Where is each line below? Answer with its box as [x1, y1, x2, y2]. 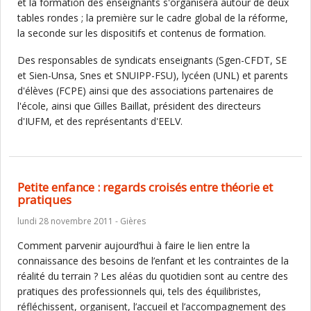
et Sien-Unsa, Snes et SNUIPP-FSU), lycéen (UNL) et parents [17, 69, 288, 82]
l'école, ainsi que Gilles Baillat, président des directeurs [17, 99, 261, 112]
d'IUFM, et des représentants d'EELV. [17, 115, 185, 128]
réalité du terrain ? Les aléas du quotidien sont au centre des [17, 269, 288, 283]
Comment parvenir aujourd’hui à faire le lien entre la [17, 239, 250, 252]
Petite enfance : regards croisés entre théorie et [17, 179, 273, 195]
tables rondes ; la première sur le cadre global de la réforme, [17, 11, 288, 24]
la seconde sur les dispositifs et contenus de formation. [17, 26, 266, 40]
